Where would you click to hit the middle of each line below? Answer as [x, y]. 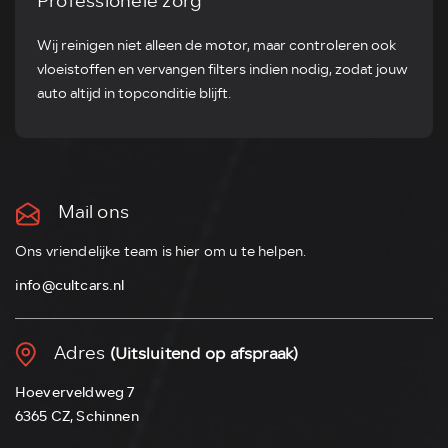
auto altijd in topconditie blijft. [134, 93]
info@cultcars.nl [70, 285]
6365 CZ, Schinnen [77, 416]
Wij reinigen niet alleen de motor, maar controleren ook [216, 45]
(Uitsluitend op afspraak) [204, 354]
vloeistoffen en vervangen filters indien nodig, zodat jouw [222, 69]
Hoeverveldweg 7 [75, 392]
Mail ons [92, 212]
